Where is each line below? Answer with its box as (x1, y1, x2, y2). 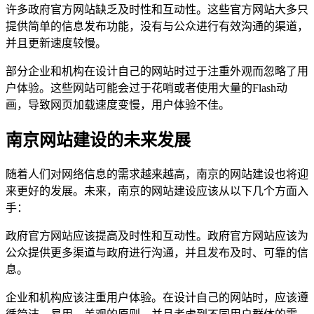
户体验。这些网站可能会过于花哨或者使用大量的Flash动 (6, 81, 287, 94)
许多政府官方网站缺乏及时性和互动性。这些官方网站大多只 (6, 3, 308, 15)
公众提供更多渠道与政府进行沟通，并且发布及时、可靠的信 (6, 246, 308, 259)
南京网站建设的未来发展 (6, 130, 191, 149)
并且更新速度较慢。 (6, 36, 107, 49)
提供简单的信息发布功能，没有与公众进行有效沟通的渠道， (6, 20, 308, 32)
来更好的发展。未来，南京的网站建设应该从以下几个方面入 (6, 184, 308, 197)
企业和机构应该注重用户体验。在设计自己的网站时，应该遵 (6, 291, 308, 303)
